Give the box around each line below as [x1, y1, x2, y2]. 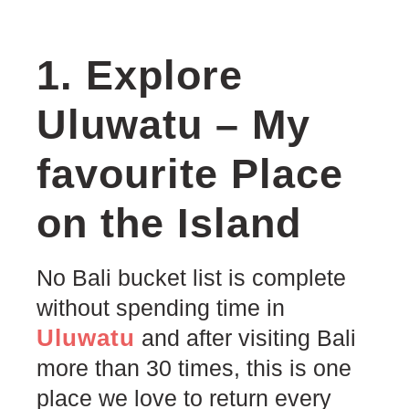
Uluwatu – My [37, 100, 310, 148]
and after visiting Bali [135, 324, 356, 351]
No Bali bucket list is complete [37, 264, 346, 290]
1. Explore [37, 51, 243, 99]
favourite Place [37, 150, 343, 197]
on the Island [37, 199, 301, 246]
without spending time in [37, 294, 285, 320]
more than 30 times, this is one [37, 354, 351, 381]
